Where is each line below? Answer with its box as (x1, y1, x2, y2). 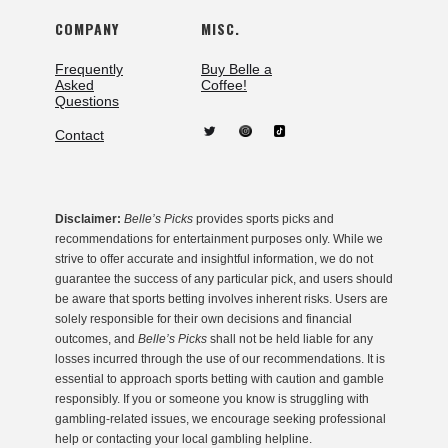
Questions (55, 93, 119, 110)
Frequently (55, 61, 123, 78)
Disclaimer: (55, 212, 121, 227)
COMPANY (55, 18, 119, 40)
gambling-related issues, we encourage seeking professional (55, 412, 386, 427)
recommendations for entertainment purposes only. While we (55, 232, 383, 247)
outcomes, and (55, 332, 138, 347)
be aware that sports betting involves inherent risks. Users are (55, 292, 388, 307)
